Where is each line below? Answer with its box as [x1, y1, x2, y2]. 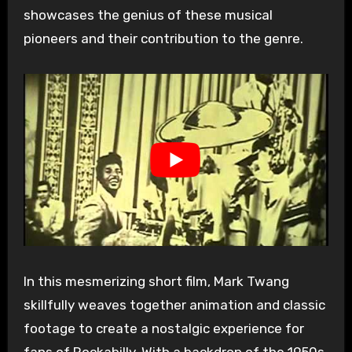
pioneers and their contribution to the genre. [23, 31, 303, 47]
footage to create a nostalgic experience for [23, 320, 304, 336]
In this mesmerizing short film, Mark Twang [23, 273, 289, 289]
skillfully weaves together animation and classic [23, 296, 325, 313]
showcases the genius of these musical [23, 7, 273, 24]
